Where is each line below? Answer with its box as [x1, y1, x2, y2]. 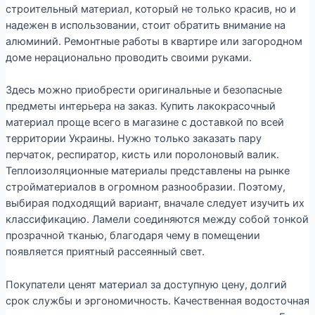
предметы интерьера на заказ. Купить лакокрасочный [5, 100, 276, 113]
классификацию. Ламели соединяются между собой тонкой [5, 213, 309, 226]
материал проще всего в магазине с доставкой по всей [5, 116, 284, 129]
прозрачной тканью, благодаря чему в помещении [5, 229, 260, 243]
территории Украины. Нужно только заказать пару [5, 132, 262, 146]
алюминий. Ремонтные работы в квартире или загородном [5, 34, 302, 48]
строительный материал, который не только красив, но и [5, 2, 296, 15]
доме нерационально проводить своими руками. [5, 51, 252, 64]
